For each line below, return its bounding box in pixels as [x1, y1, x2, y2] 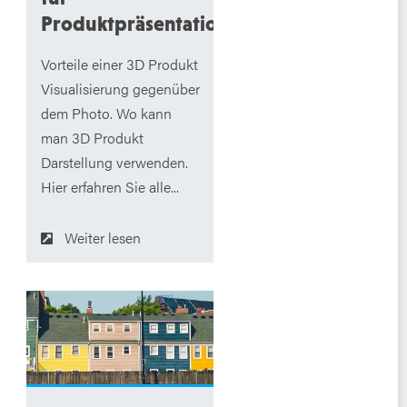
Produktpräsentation [40, 12, 228, 36]
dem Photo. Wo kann [40, 103, 172, 124]
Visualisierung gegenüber [40, 78, 200, 100]
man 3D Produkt [40, 127, 144, 149]
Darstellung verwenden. [40, 152, 188, 174]
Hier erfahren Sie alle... [40, 176, 179, 198]
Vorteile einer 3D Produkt [40, 54, 198, 75]
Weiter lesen [64, 227, 141, 249]
